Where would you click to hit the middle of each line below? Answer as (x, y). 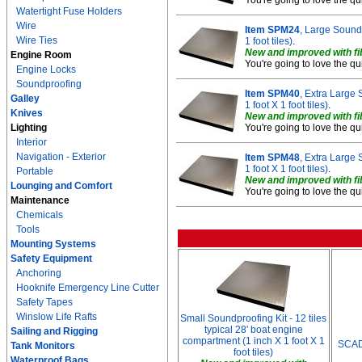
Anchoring (39, 273)
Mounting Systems (53, 244)
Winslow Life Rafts (57, 317)
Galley (25, 99)
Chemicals (40, 215)
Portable (35, 171)
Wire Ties (37, 40)
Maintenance (40, 200)
